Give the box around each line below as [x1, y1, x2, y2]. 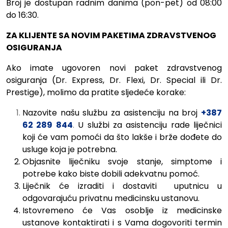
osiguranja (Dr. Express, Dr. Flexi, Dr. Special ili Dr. [6, 74, 222, 87]
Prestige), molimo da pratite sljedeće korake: [6, 87, 186, 99]
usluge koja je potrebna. [22, 144, 117, 156]
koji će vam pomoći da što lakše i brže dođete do [22, 131, 222, 144]
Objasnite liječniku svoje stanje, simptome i [22, 156, 222, 168]
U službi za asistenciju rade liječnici [78, 119, 222, 131]
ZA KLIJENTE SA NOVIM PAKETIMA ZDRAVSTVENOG [6, 30, 216, 42]
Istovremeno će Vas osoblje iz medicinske [22, 205, 222, 217]
